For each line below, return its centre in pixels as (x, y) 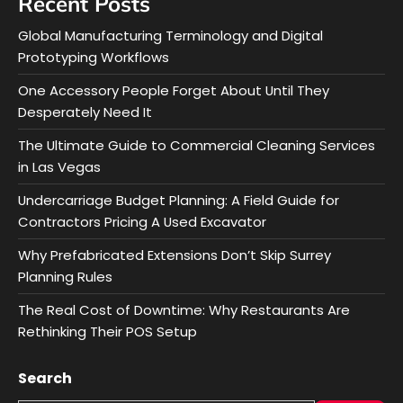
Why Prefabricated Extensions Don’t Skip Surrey (175, 255)
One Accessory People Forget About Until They (174, 90)
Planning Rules (65, 276)
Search (45, 378)
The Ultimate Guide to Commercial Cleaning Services (197, 145)
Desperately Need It (85, 112)
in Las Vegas (59, 166)
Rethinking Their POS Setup (107, 331)
